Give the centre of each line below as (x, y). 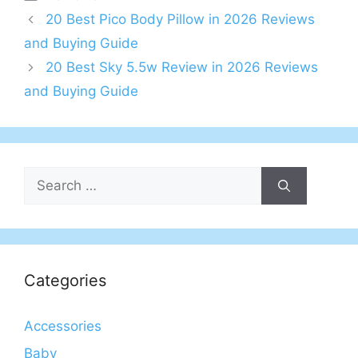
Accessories (63, 326)
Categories (65, 281)
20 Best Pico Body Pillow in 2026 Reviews (181, 20)
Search (46, 176)
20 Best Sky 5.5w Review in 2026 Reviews (182, 68)
